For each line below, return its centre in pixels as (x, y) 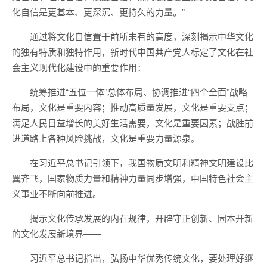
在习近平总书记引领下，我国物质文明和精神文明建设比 (142, 162)
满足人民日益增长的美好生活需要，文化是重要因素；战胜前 (133, 122)
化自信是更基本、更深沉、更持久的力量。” (98, 12)
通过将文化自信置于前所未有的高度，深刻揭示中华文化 (142, 36)
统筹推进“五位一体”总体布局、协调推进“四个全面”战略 (139, 91)
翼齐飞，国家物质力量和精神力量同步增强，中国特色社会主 (133, 178)
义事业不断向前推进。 (57, 193)
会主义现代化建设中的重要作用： (79, 67)
